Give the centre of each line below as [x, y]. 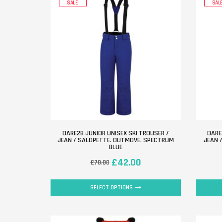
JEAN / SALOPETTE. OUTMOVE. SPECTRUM [115, 140]
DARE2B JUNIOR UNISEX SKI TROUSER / [115, 133]
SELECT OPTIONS [111, 188]
